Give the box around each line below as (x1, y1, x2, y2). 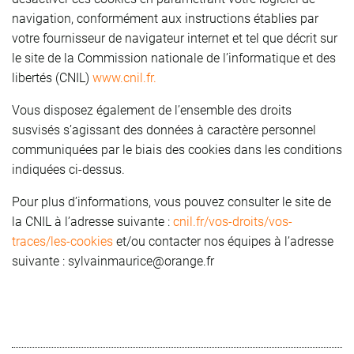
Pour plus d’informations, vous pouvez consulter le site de (12, 194, 331, 209)
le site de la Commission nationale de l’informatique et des (12, 50, 336, 66)
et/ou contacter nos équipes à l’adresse (113, 233, 333, 249)
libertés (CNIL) (12, 70, 92, 85)
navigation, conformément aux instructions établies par (12, 10, 318, 26)
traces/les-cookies (12, 233, 113, 249)
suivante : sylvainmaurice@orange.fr (12, 253, 214, 269)
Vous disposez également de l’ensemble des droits (12, 102, 292, 118)
